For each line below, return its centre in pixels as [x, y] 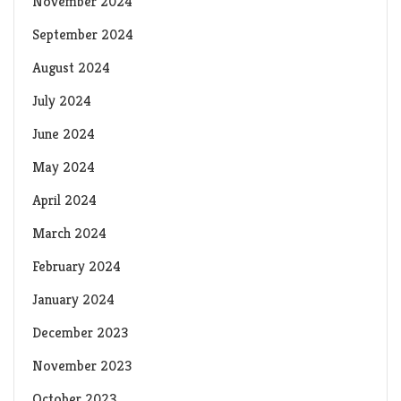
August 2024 [71, 68]
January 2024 [73, 300]
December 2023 [80, 333]
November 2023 [82, 366]
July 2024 [62, 101]
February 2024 [77, 267]
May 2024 [64, 167]
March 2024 [69, 234]
